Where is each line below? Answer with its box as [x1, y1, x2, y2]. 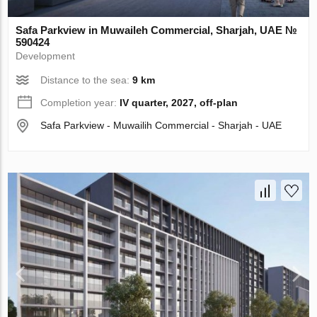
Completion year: [40, 97, 120, 109]
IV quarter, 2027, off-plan [120, 97, 238, 109]
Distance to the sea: [40, 74, 133, 86]
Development [16, 50, 76, 62]
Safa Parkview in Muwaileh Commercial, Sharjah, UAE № [16, 24, 298, 37]
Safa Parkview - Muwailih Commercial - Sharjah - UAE [40, 120, 282, 132]
